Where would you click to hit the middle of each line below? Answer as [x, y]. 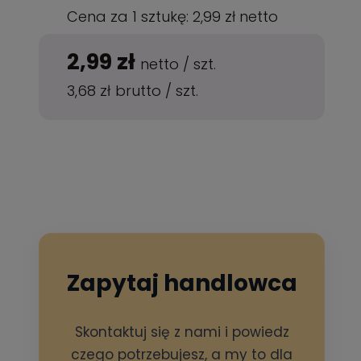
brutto [141, 91]
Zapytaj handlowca [182, 283]
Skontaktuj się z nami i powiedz [182, 332]
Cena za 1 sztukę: [130, 17]
